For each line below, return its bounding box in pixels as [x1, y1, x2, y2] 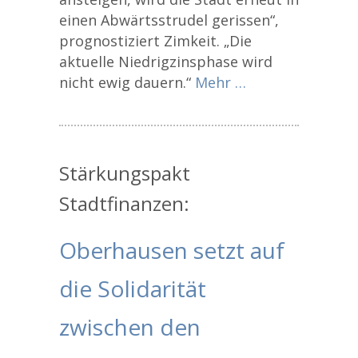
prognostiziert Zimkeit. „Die [59, 31, 252, 50]
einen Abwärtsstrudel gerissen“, [59, 10, 279, 30]
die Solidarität [59, 273, 206, 304]
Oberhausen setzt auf [59, 235, 284, 265]
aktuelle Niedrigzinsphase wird [59, 52, 272, 71]
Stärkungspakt [59, 160, 190, 186]
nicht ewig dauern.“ [59, 73, 195, 92]
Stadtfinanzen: [59, 190, 189, 217]
